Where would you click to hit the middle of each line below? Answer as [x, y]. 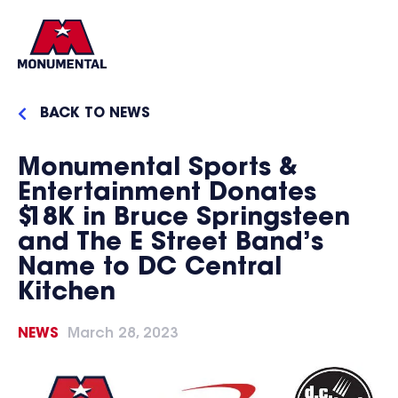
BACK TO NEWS [95, 114]
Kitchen [67, 293]
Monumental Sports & [158, 169]
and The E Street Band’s [171, 243]
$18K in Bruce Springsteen [184, 219]
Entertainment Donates [167, 194]
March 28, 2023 [123, 334]
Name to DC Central [150, 268]
